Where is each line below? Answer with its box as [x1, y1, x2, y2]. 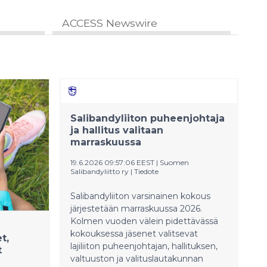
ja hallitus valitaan [70, 125, 163, 136]
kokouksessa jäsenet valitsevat [70, 228, 198, 239]
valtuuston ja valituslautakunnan [70, 253, 203, 264]
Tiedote [134, 167, 159, 176]
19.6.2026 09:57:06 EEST [70, 158, 154, 167]
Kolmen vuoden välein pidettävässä [70, 216, 218, 226]
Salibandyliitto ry [70, 167, 129, 176]
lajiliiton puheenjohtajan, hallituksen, [70, 241, 218, 252]
